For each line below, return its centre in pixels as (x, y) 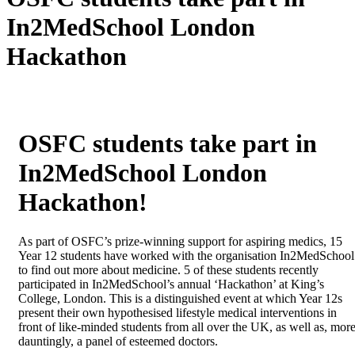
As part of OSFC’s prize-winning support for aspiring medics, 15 (180, 241)
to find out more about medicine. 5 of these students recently (168, 269)
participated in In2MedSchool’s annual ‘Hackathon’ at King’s (171, 284)
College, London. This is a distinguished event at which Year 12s (180, 298)
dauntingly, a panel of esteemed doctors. (120, 341)
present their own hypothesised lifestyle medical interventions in (177, 312)
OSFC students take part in (168, 144)
